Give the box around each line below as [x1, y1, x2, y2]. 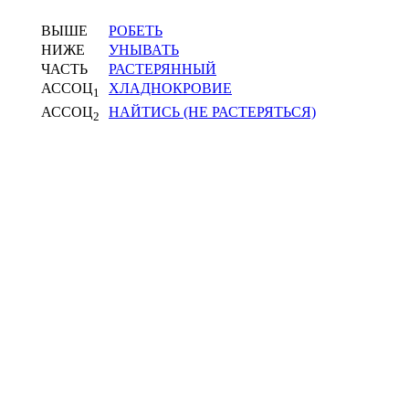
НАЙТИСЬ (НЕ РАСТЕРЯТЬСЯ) [109, 103, 316, 120]
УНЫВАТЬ [109, 42, 179, 58]
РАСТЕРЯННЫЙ [109, 61, 216, 78]
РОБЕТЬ [109, 23, 163, 39]
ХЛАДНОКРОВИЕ [109, 80, 232, 97]
